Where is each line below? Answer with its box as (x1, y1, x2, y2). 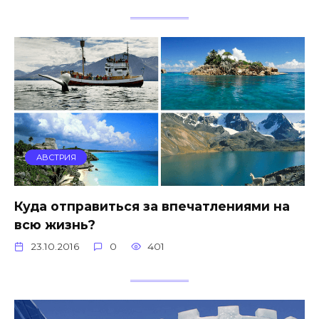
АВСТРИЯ (36, 152, 76, 163)
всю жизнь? (14, 216, 95, 232)
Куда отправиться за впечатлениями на (14, 198, 290, 214)
